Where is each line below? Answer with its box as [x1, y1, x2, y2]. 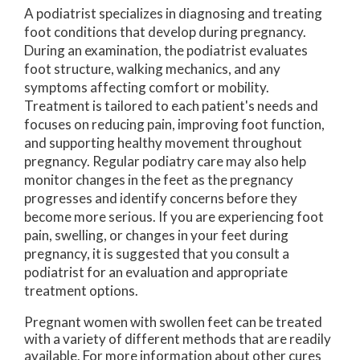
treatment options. [24, 282, 138, 300]
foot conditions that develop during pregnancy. [24, 23, 306, 41]
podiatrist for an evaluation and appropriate [24, 264, 288, 281]
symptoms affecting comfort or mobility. [24, 79, 269, 96]
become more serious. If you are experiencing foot [24, 208, 324, 226]
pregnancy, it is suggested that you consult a [24, 245, 289, 263]
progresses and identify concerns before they [24, 190, 297, 207]
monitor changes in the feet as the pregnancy [24, 171, 293, 189]
